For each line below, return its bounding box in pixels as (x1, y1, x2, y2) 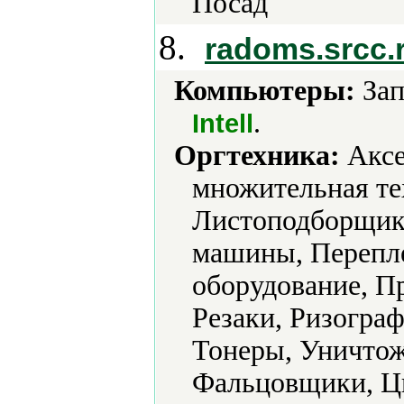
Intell (192, 108, 253, 138)
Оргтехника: (174, 140, 340, 171)
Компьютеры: (174, 75, 355, 106)
